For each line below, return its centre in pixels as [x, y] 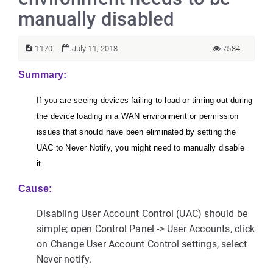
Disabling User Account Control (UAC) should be [142, 214]
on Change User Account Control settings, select [142, 244]
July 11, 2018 [94, 48]
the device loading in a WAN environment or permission [138, 116]
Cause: [35, 189]
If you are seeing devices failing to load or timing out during [145, 100]
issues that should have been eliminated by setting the [136, 132]
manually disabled [97, 19]
